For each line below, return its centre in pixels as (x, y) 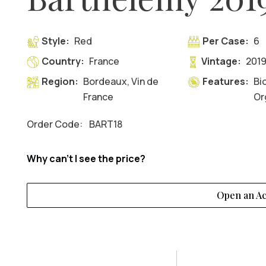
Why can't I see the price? (86, 159)
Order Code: (55, 124)
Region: (60, 81)
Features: (226, 81)
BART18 (105, 124)
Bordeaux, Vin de (121, 81)
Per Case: (226, 41)
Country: (63, 61)
